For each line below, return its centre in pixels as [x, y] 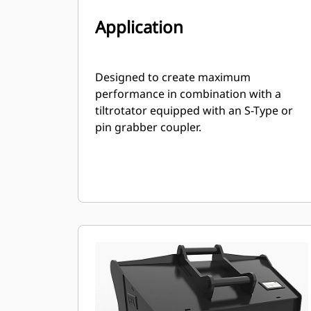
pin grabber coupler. [148, 127]
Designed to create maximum [173, 77]
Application [139, 27]
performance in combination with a [188, 94]
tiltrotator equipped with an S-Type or [194, 110]
